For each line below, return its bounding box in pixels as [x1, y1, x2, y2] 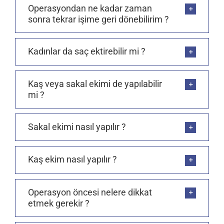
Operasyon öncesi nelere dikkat [28, 186, 152, 197]
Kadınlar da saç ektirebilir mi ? [28, 45, 145, 56]
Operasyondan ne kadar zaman [28, 2, 152, 13]
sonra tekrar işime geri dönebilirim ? [28, 13, 169, 24]
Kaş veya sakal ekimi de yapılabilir [28, 78, 162, 89]
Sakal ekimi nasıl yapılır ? [28, 121, 126, 132]
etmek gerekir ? [28, 197, 89, 208]
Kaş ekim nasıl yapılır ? [28, 154, 117, 165]
